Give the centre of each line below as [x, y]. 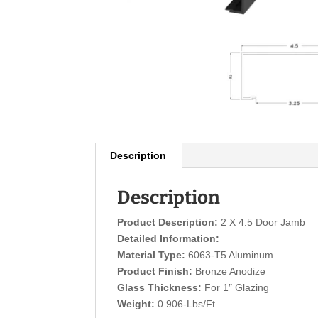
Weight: [136, 303]
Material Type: [152, 254]
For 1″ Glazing [236, 287]
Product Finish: [155, 271]
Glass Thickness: [160, 287]
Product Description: [168, 222]
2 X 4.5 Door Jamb [262, 222]
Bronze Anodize [229, 271]
